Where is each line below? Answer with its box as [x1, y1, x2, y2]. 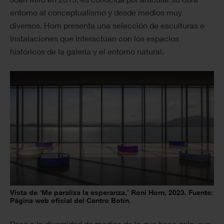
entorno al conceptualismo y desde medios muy [10, 7, 182, 17]
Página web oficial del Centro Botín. [10, 196, 131, 205]
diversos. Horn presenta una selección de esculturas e [10, 20, 204, 30]
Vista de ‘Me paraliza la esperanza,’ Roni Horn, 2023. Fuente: [10, 188, 213, 197]
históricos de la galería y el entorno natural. [10, 46, 164, 56]
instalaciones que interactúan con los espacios [10, 33, 179, 43]
